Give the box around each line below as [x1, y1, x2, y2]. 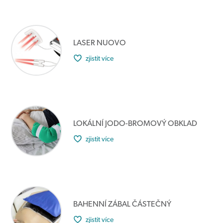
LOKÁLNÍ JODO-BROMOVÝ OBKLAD [73, 118, 198, 128]
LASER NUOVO [73, 38, 126, 47]
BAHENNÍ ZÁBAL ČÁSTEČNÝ [73, 199, 172, 209]
